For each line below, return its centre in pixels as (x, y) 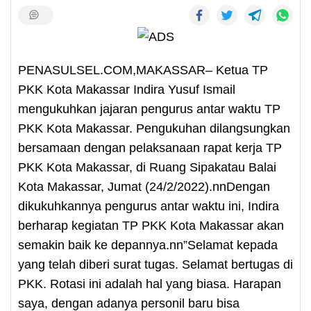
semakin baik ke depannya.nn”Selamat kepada (148, 245)
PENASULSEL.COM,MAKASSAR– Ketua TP (143, 70)
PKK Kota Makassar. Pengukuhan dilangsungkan (154, 128)
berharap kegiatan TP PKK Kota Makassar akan (151, 225)
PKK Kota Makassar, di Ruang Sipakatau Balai (147, 167)
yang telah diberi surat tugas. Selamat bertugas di (155, 264)
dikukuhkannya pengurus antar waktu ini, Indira (149, 206)
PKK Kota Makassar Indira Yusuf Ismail (127, 89)
